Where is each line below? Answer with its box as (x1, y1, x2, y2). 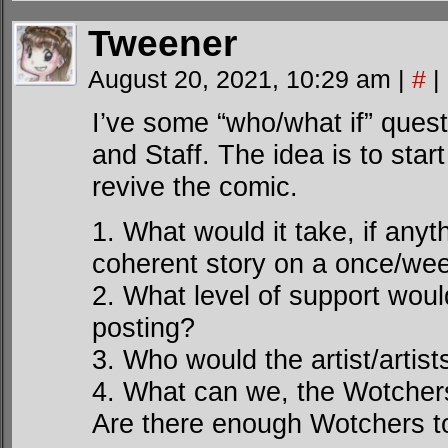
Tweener (88, 23, 237, 64)
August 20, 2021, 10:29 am (88, 65, 398, 93)
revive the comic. (92, 171, 298, 202)
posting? (92, 312, 195, 343)
